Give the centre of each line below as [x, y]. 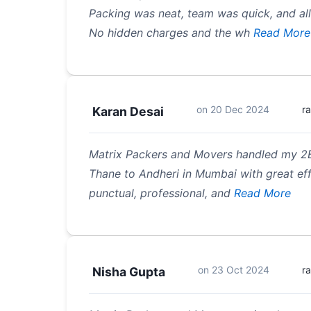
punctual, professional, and [160, 193]
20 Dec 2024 [240, 109]
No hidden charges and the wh [169, 32]
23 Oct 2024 [241, 269]
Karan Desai [128, 111]
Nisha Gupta [129, 271]
